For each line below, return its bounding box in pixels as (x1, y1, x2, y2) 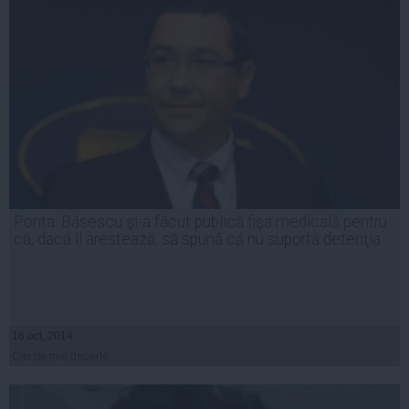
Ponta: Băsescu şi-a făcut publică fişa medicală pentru (14, 213, 387, 232)
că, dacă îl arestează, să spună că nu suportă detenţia (14, 230, 381, 249)
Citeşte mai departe (12, 350, 109, 363)
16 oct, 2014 (12, 330, 73, 343)
